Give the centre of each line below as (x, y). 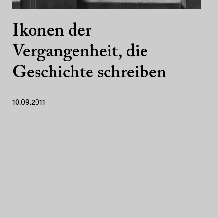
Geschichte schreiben (89, 73)
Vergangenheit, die (80, 53)
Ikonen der (52, 32)
